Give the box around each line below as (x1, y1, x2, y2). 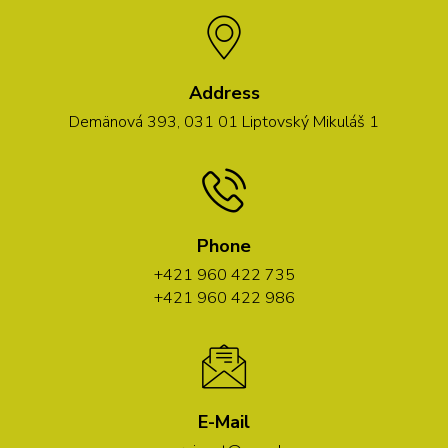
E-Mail (198, 409, 250, 434)
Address (188, 80, 260, 105)
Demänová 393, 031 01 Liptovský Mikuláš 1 (69, 110, 379, 133)
